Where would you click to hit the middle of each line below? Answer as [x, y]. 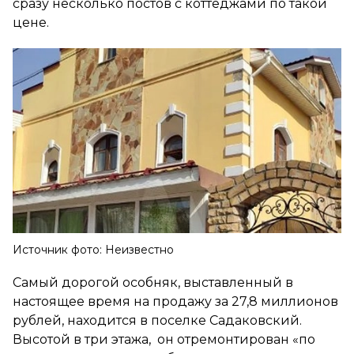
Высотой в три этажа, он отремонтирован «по [164, 339]
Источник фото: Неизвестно [93, 249]
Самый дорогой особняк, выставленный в [153, 282]
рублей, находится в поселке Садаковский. [157, 320]
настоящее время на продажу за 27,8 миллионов [175, 301]
